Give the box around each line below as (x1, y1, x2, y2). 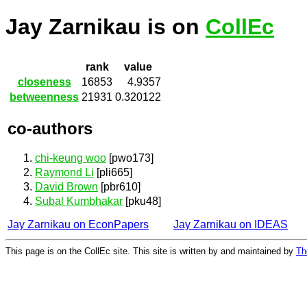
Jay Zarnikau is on (5, 14, 206, 40)
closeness (17, 76, 71, 88)
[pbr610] (98, 181, 140, 193)
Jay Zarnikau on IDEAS (173, 219, 288, 231)
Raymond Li (35, 167, 94, 179)
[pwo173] (106, 151, 153, 164)
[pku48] (123, 195, 161, 208)
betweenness (10, 91, 79, 103)
